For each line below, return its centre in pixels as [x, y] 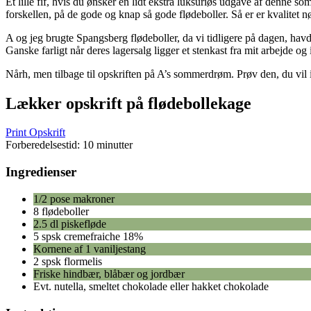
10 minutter [108, 145]
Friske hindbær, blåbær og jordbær [109, 274]
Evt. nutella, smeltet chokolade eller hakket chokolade [151, 286]
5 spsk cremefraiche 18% [88, 236]
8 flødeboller [61, 211]
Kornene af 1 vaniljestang [90, 249]
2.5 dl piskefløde [70, 224]
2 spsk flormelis [68, 261]
